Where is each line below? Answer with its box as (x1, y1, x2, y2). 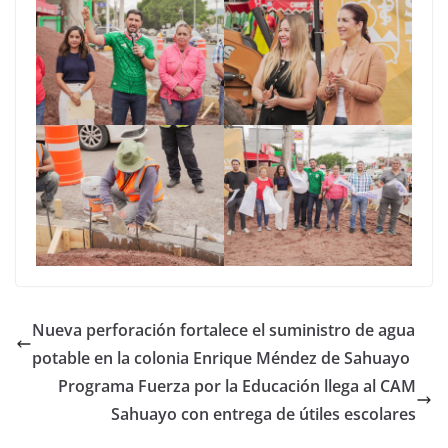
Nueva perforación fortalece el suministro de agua (32, 319, 415, 342)
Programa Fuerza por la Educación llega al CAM (58, 375, 416, 398)
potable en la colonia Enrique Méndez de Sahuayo (32, 347, 410, 370)
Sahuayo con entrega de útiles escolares (111, 403, 416, 426)
